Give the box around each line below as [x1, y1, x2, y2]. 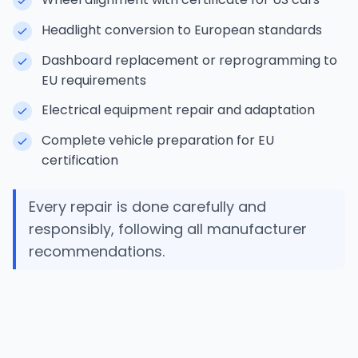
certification [42, 151, 118, 169]
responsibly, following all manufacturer [29, 219, 307, 239]
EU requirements [42, 71, 146, 89]
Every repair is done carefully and [29, 197, 266, 217]
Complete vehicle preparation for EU [42, 131, 274, 149]
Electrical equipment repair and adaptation [42, 101, 315, 119]
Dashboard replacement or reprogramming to [42, 51, 337, 70]
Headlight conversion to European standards [42, 21, 322, 39]
